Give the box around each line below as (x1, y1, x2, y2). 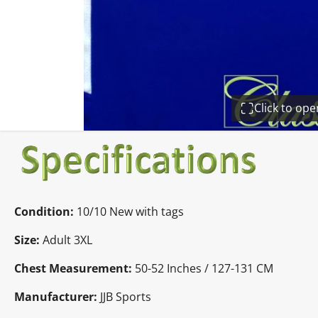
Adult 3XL (40, 231, 92, 248)
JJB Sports (97, 288, 151, 305)
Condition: (14, 203, 74, 219)
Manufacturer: (14, 288, 97, 305)
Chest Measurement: (14, 260, 135, 276)
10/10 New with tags (74, 203, 184, 219)
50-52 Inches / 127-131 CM (135, 260, 273, 276)
